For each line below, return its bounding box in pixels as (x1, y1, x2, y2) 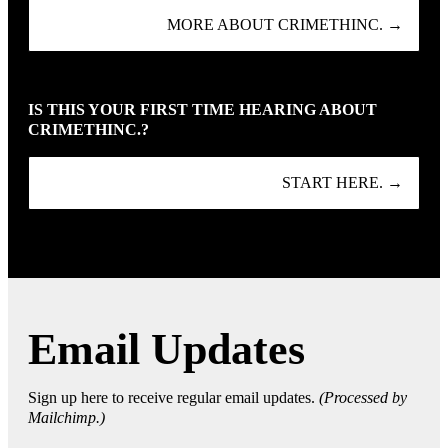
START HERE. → (282, 174, 403, 192)
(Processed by (319, 388, 407, 406)
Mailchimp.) (28, 408, 105, 426)
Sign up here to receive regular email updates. (28, 388, 319, 406)
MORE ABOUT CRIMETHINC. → (167, 16, 403, 34)
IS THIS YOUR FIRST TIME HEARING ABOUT (28, 101, 377, 119)
